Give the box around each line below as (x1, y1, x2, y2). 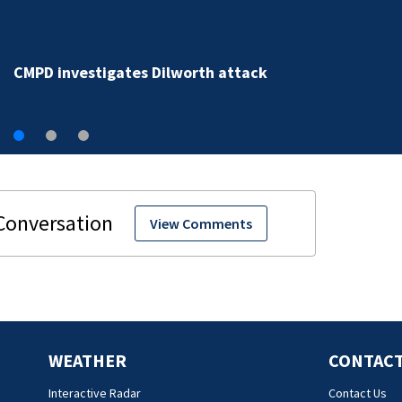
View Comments (150, 214, 252, 232)
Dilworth (13, 48, 76, 69)
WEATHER (48, 348, 127, 371)
